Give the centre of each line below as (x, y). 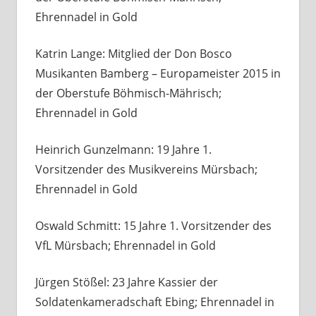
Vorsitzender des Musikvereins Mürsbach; (146, 170)
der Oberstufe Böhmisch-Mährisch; (128, 93)
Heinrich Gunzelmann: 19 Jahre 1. (123, 150)
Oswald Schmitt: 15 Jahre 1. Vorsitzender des (153, 226)
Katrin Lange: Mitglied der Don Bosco (133, 54)
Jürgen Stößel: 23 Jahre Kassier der (126, 282)
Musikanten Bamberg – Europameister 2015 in (158, 74)
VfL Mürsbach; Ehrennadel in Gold (125, 246)
